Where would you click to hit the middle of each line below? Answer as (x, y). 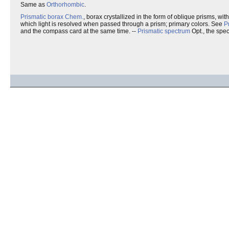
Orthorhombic (65, 5)
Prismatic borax (42, 17)
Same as (33, 5)
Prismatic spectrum (164, 31)
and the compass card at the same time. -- (79, 31)
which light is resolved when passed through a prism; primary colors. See (122, 24)
